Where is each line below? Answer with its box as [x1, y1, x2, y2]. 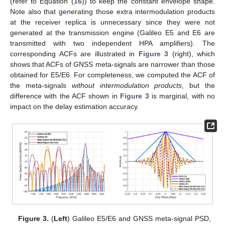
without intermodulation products [71, 81, 182, 90]
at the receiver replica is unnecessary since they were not [10, 18, 215, 27]
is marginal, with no [149, 92, 215, 100]
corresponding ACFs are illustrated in [10, 50, 139, 58]
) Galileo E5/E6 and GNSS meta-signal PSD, [67, 214, 211, 222]
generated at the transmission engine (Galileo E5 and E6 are [10, 29, 215, 37]
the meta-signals [10, 81, 72, 90]
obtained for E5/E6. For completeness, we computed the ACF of [10, 71, 215, 79]
